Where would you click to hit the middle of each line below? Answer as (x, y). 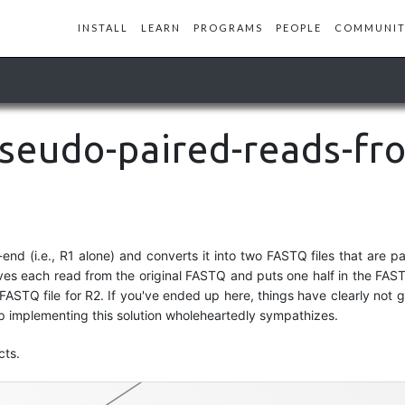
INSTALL (103, 28)
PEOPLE (299, 28)
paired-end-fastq (301, 322)
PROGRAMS (228, 28)
